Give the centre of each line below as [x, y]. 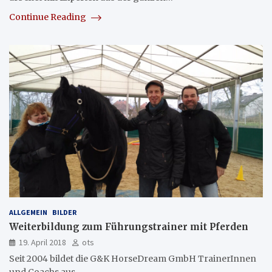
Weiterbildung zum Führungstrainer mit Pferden [129, 227]
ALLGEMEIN [28, 212]
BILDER [64, 212]
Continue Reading [49, 17]
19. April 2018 [42, 243]
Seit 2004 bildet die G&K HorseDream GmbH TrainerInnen [133, 259]
